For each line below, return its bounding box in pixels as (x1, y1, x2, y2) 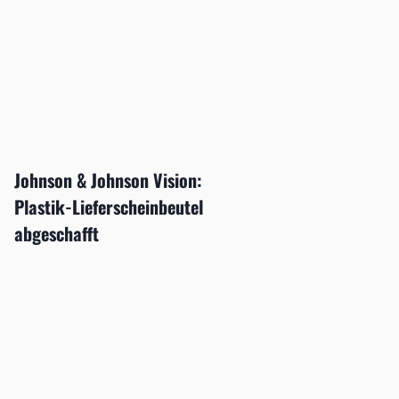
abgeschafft (13, 220, 99, 248)
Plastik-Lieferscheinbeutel (13, 193, 203, 221)
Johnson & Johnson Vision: (13, 167, 202, 194)
